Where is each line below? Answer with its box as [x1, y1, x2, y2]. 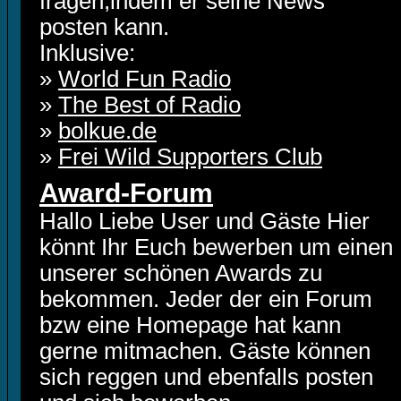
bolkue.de [58, 118, 157, 143]
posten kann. [39, 14, 169, 39]
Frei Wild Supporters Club [58, 144, 322, 169]
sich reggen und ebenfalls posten [39, 364, 373, 389]
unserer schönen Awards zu [39, 260, 322, 286]
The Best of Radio [58, 92, 241, 117]
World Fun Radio [58, 66, 231, 91]
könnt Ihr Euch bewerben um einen [39, 235, 393, 260]
